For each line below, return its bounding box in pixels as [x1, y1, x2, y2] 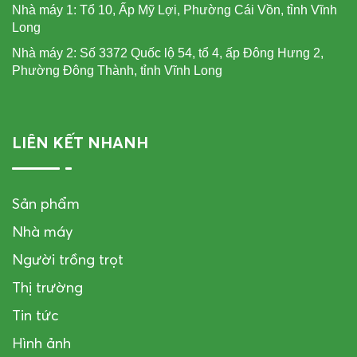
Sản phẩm [12, 194, 80, 213]
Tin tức [12, 305, 59, 324]
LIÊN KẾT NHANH [12, 131, 148, 152]
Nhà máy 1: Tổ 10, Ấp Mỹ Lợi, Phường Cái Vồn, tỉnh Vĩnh [12, 2, 337, 17]
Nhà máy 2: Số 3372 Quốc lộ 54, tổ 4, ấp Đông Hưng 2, [12, 45, 324, 60]
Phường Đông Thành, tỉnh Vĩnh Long [12, 63, 222, 77]
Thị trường [12, 277, 83, 296]
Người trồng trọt [12, 249, 124, 269]
